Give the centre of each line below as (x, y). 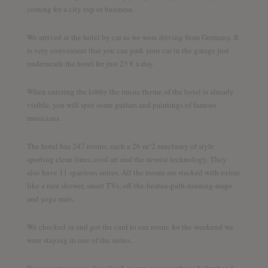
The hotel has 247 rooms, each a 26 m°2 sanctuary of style (120, 146)
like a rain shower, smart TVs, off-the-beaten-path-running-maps (129, 185)
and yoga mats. (51, 198)
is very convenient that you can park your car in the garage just (128, 50)
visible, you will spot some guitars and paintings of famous (121, 104)
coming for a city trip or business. (80, 9)
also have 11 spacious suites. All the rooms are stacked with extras (133, 172)
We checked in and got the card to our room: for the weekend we (130, 226)
